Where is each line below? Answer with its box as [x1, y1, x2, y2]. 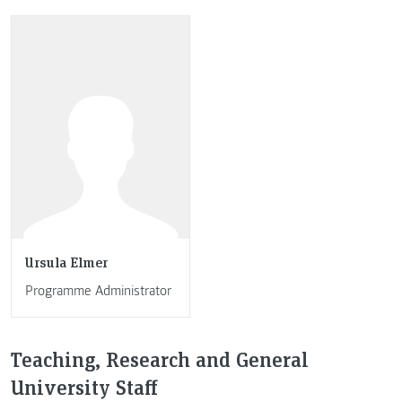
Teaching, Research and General [11, 345, 309, 373]
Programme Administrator [25, 282, 171, 301]
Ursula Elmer [25, 251, 108, 271]
